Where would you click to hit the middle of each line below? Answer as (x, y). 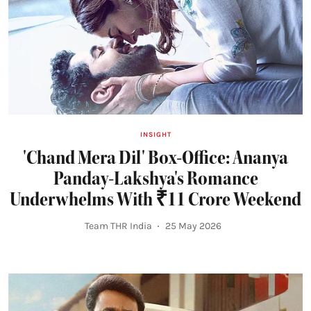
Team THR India (118, 226)
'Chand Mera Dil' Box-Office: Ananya (155, 158)
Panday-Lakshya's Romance (155, 179)
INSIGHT (155, 135)
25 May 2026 (193, 226)
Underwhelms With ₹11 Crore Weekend (155, 200)
